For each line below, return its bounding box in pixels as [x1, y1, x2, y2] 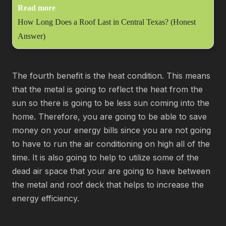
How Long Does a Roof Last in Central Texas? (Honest [18, 18, 196, 26]
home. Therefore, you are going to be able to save [12, 111, 207, 122]
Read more [18, 4, 55, 12]
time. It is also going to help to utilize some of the [12, 152, 199, 162]
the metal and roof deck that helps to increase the [12, 180, 204, 190]
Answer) [18, 32, 45, 40]
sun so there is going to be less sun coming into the [12, 98, 209, 108]
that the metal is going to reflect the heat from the [12, 84, 203, 94]
